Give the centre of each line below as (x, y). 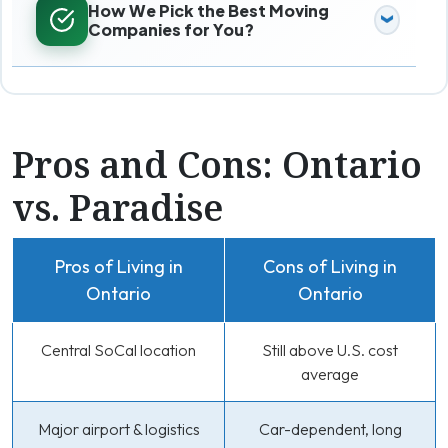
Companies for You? (171, 29)
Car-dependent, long (330, 429)
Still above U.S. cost (330, 350)
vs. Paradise (117, 207)
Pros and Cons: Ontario (217, 164)
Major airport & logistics (118, 429)
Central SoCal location (118, 350)
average (330, 374)
